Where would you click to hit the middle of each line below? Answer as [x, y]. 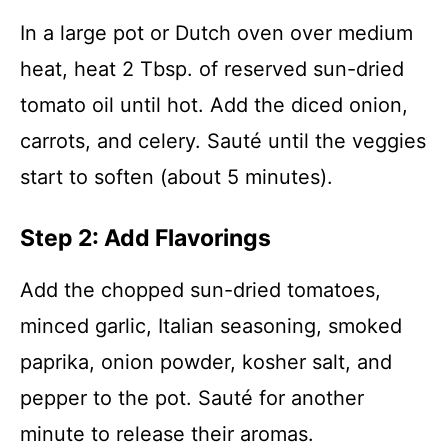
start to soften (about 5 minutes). [176, 177]
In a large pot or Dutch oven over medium [216, 33]
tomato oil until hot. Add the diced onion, [214, 105]
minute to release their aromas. [167, 434]
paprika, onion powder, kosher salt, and [206, 362]
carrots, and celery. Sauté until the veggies [223, 141]
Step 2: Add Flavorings [145, 238]
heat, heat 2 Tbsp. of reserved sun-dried [212, 69]
